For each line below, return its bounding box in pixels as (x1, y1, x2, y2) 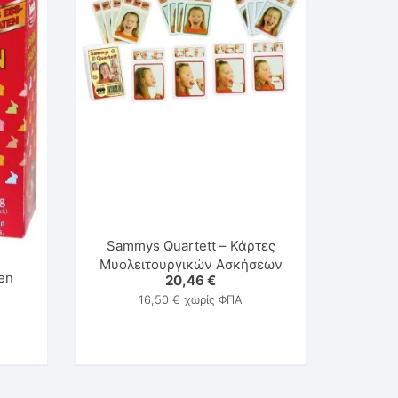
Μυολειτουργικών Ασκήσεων (99, 256, 283, 274)
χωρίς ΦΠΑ (180, 292, 243, 307)
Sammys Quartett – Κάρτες (106, 237, 275, 255)
